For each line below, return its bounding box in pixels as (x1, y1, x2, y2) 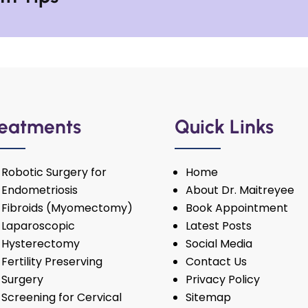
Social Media (185, 236, 252, 252)
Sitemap (185, 289, 231, 306)
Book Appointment (185, 200, 288, 217)
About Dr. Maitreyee (185, 182, 294, 199)
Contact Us (185, 254, 247, 270)
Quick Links (174, 115, 274, 139)
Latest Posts (185, 218, 252, 234)
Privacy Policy (185, 272, 260, 288)
